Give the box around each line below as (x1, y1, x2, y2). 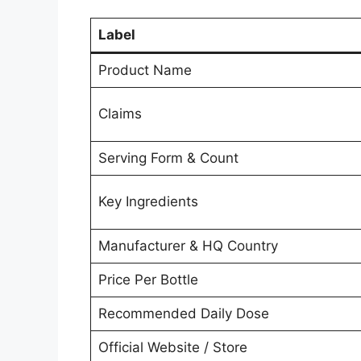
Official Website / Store (98, 338, 247, 355)
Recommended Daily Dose (98, 305, 269, 322)
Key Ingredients (98, 193, 198, 210)
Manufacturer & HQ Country (98, 237, 278, 254)
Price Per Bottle (98, 271, 198, 288)
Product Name (98, 61, 192, 78)
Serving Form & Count (98, 149, 239, 166)
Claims (98, 105, 142, 122)
